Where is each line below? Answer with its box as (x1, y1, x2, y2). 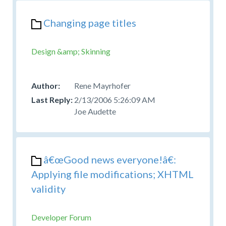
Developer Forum (31, 212, 91, 222)
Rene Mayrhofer (74, 80, 131, 90)
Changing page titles (43, 16, 136, 29)
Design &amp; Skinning (31, 46, 110, 56)
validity (31, 182, 66, 195)
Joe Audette (74, 106, 116, 116)
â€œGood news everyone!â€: (43, 153, 176, 165)
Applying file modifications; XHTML (31, 167, 194, 180)
